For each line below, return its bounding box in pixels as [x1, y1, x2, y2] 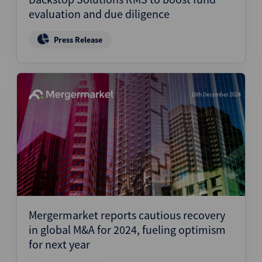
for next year [29, 237, 90, 251]
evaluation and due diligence [29, 6, 170, 21]
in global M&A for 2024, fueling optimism [29, 222, 226, 237]
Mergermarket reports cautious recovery [29, 208, 225, 222]
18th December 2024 [191, 91, 241, 98]
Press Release [54, 35, 102, 45]
